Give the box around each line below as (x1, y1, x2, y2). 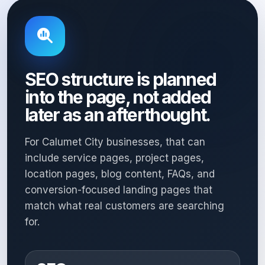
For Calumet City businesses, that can (25, 136, 205, 148)
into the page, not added (25, 86, 211, 108)
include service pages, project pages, (25, 152, 204, 164)
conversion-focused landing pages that (25, 184, 212, 196)
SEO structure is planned (25, 69, 216, 90)
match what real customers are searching (25, 200, 224, 212)
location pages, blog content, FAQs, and (25, 168, 215, 180)
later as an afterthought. (25, 104, 211, 125)
